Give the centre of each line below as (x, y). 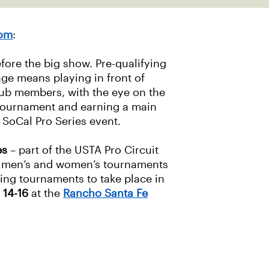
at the (46, 193)
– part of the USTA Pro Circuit (83, 150)
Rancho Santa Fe (105, 193)
